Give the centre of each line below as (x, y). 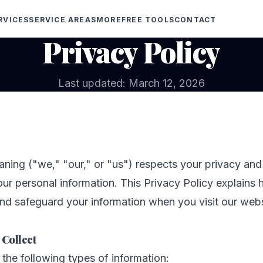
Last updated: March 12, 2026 (131, 83)
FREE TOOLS (148, 20)
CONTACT (195, 20)
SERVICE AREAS (63, 20)
